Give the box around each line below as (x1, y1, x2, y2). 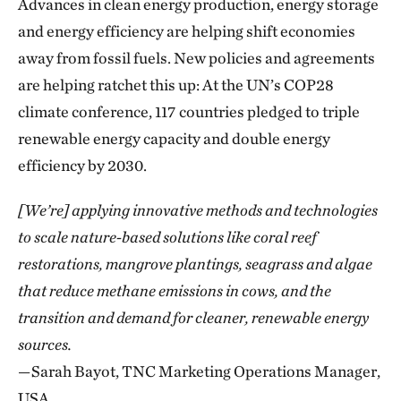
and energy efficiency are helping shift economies (18, 21, 355, 40)
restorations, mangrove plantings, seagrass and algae (18, 253, 372, 273)
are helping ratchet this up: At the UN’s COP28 (18, 74, 334, 94)
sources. (18, 334, 72, 354)
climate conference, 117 (18, 101, 175, 121)
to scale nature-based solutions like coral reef (18, 226, 317, 246)
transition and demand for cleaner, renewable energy (18, 307, 369, 327)
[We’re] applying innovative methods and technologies (18, 200, 378, 219)
